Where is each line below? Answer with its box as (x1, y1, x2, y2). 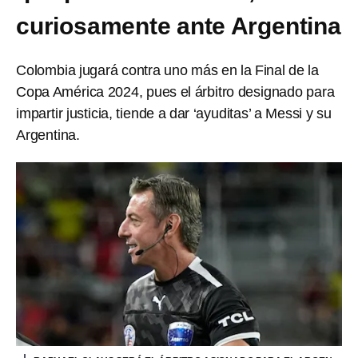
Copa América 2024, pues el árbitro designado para (16, 84, 335, 100)
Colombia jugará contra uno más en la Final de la (16, 62, 319, 78)
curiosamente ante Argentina (16, 13, 341, 39)
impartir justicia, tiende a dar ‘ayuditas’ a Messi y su (16, 105, 332, 121)
